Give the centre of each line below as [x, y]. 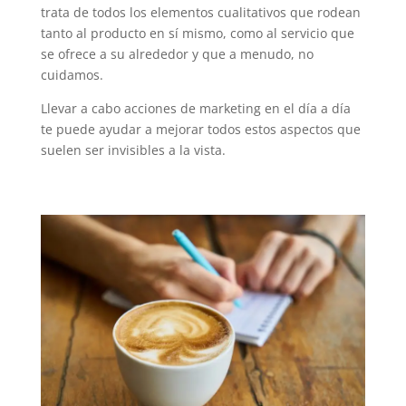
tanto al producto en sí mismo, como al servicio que [197, 33]
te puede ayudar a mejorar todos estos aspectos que [200, 129]
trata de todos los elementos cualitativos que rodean [200, 12]
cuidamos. [72, 75]
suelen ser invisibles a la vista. [133, 150]
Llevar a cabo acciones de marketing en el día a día [195, 108]
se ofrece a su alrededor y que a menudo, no [177, 54]
